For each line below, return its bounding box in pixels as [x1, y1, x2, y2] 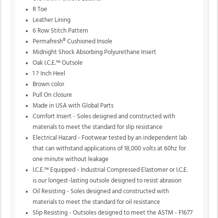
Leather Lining [33, 17, 71, 23]
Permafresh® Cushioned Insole [33, 38, 113, 45]
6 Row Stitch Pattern [33, 27, 89, 34]
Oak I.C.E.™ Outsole [33, 59, 83, 66]
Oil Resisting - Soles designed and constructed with [33, 188, 169, 195]
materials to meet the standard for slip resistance [33, 124, 163, 130]
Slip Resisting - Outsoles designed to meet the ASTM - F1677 [33, 209, 193, 216]
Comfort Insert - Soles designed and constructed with [33, 113, 176, 120]
